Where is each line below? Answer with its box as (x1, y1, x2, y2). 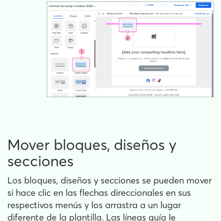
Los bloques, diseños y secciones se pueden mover (7, 175, 212, 186)
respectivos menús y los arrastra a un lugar (7, 199, 181, 211)
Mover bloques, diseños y (7, 136, 177, 154)
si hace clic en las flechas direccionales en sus (7, 187, 191, 199)
